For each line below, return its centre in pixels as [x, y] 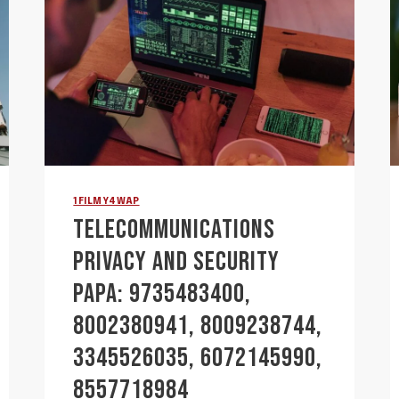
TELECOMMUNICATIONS [175, 229]
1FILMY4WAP [106, 201]
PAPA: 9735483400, [163, 293]
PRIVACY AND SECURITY [177, 261]
